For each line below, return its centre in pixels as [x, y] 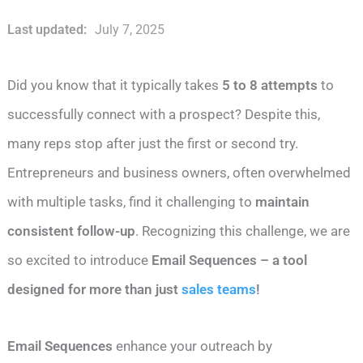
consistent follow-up [72, 231]
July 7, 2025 [129, 30]
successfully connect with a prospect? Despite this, [164, 115]
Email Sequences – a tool [230, 261]
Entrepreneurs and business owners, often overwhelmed [179, 173]
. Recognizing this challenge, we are [243, 231]
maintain [283, 202]
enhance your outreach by [193, 346]
